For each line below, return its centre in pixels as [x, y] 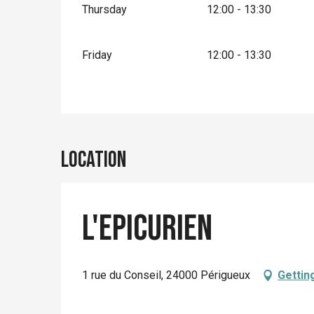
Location [94, 160]
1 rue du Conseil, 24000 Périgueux [166, 275]
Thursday [105, 9]
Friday [97, 55]
